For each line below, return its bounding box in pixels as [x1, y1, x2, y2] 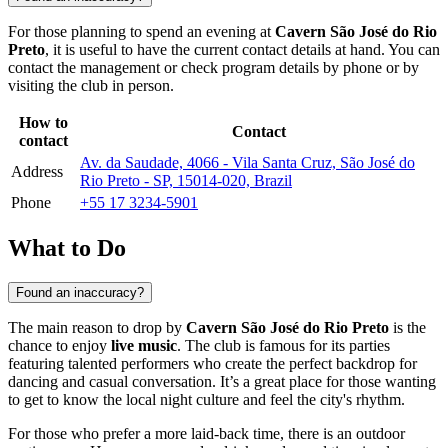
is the [389, 318, 426, 336]
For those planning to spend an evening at [8, 22, 275, 40]
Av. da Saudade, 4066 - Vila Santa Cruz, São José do [80, 153, 415, 171]
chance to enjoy [8, 336, 111, 354]
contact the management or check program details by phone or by [8, 58, 419, 76]
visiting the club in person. [8, 76, 174, 94]
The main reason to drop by [8, 318, 186, 336]
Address [11, 162, 63, 180]
